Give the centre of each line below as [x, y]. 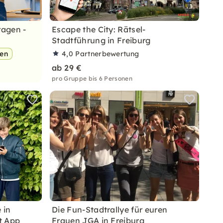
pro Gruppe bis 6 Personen [92, 78]
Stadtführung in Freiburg [101, 40]
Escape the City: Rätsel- [99, 29]
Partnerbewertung [107, 54]
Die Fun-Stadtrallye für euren [110, 210]
